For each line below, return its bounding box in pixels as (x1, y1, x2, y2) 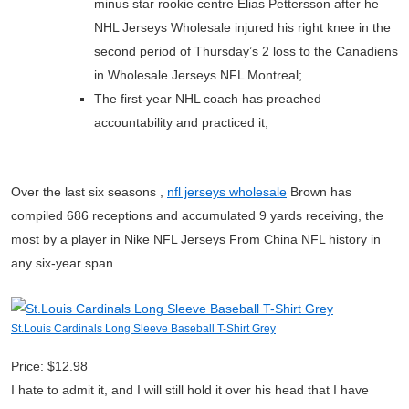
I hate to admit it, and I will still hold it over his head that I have (11, 383, 369, 397)
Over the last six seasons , (11, 184, 167, 199)
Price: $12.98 (11, 359, 88, 373)
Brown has (287, 184, 351, 199)
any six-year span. (11, 256, 117, 270)
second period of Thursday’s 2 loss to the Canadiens (94, 44, 398, 58)
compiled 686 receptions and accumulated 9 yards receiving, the (11, 208, 383, 223)
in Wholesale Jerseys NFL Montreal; (94, 68, 302, 82)
